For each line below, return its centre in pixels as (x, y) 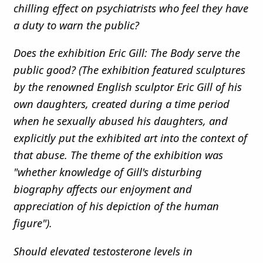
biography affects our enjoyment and (103, 189)
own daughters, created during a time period (122, 104)
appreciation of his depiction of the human (116, 206)
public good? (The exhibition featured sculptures (129, 70)
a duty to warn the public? (78, 25)
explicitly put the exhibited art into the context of (130, 138)
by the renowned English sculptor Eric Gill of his (128, 87)
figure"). (33, 223)
